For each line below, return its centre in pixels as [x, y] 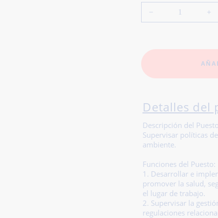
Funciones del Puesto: [179, 164]
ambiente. [159, 145]
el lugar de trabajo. [174, 194]
